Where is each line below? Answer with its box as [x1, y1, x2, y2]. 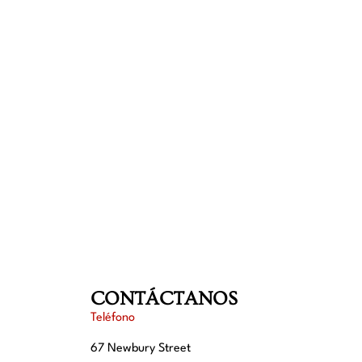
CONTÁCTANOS [90, 287, 238, 309]
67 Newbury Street [90, 343, 191, 356]
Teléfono [90, 311, 135, 324]
